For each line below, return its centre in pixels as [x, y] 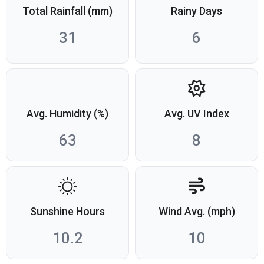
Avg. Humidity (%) [67, 114]
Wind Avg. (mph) [197, 212]
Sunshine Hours [67, 212]
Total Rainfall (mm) [67, 11]
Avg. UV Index [197, 114]
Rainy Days [197, 11]
